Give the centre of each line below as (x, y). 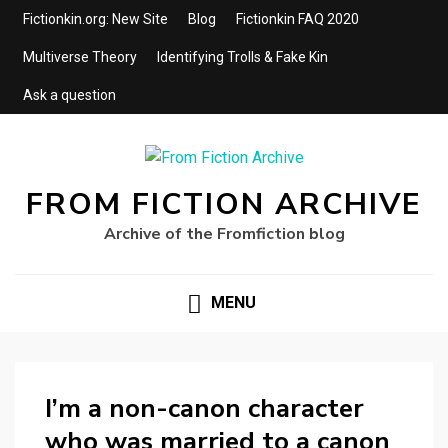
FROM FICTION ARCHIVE (224, 205)
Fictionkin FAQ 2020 (297, 19)
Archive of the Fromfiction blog (224, 234)
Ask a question (69, 95)
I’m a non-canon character (204, 408)
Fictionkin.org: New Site (95, 19)
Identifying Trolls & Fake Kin (242, 57)
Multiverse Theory (80, 57)
